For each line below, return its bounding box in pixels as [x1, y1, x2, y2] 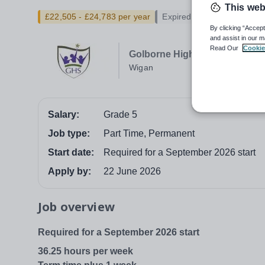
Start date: [48, 147, 94, 158]
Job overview [38, 199, 115, 215]
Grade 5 [104, 109, 137, 120]
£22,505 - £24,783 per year [45, 12, 151, 22]
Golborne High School [129, 49, 229, 60]
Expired [162, 12, 192, 22]
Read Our [210, 44, 240, 52]
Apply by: [48, 166, 91, 177]
